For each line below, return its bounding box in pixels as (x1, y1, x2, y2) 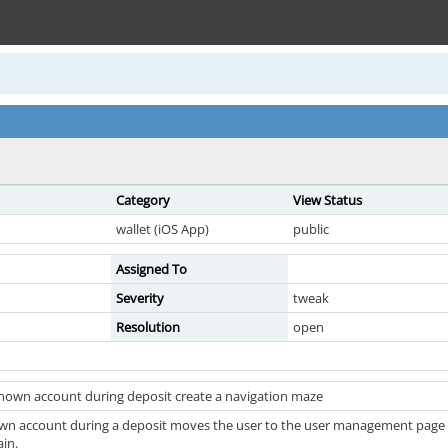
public (293, 220, 329, 238)
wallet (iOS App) (116, 220, 209, 238)
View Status (293, 191, 362, 209)
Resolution (116, 318, 180, 336)
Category (116, 191, 170, 209)
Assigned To (116, 260, 187, 278)
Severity (116, 289, 164, 307)
